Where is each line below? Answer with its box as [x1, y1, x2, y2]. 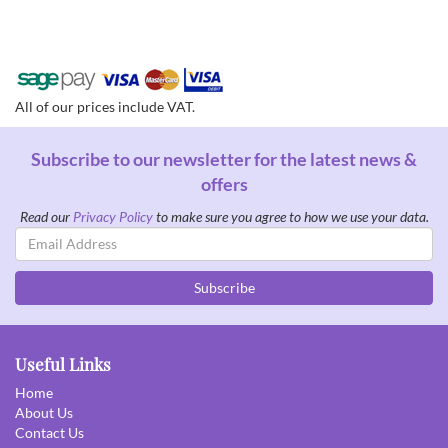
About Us [15, 403, 73, 421]
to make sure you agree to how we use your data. [152, 207, 429, 225]
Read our [19, 207, 73, 225]
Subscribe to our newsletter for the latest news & [31, 147, 417, 170]
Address [14, 246, 65, 264]
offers [200, 172, 248, 195]
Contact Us [15, 423, 84, 441]
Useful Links [15, 352, 111, 375]
